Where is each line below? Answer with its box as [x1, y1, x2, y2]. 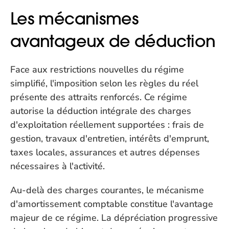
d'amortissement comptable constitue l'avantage [10, 198, 213, 210]
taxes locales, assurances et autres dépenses [10, 146, 200, 158]
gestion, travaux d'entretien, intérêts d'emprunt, [10, 132, 209, 145]
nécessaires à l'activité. [10, 160, 105, 172]
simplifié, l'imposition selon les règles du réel [10, 77, 198, 89]
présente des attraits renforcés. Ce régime [10, 91, 187, 103]
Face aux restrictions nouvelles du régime [10, 63, 184, 76]
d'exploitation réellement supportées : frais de [10, 119, 204, 131]
